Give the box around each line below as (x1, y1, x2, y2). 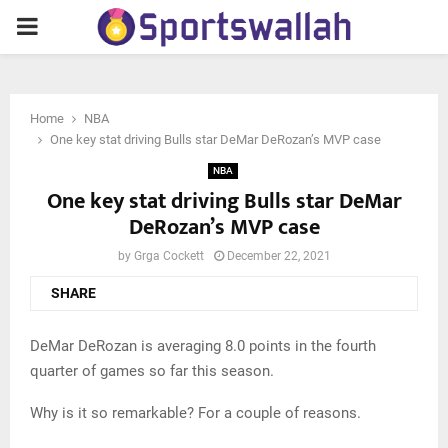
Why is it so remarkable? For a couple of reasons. (30, 403, 361, 422)
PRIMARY (15, 12, 118, 40)
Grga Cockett (134, 249, 204, 263)
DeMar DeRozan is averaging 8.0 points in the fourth (30, 336, 376, 355)
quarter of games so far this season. (30, 361, 274, 380)
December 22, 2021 (227, 249, 331, 263)
